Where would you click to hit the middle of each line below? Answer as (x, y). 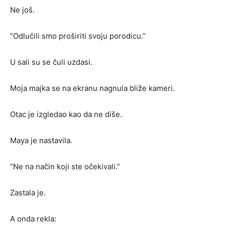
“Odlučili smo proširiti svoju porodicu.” (78, 36)
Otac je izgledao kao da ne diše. (66, 115)
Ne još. (22, 10)
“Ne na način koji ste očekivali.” (65, 167)
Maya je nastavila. (41, 141)
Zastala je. (28, 193)
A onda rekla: (33, 219)
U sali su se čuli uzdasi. (51, 62)
